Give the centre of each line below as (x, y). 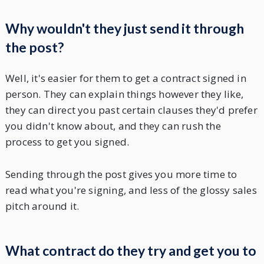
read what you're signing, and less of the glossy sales (131, 190)
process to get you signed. (67, 141)
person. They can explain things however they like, (124, 94)
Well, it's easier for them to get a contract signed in (126, 78)
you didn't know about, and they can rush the (113, 126)
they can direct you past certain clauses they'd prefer (131, 110)
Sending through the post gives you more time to (121, 174)
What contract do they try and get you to (131, 251)
